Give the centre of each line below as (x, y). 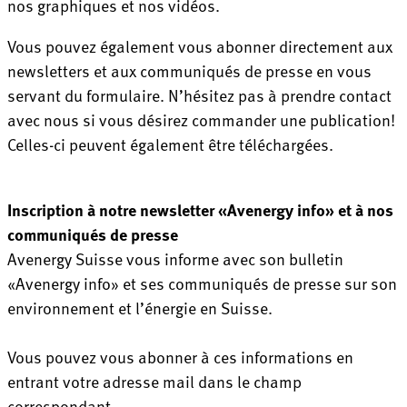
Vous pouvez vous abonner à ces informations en (180, 356)
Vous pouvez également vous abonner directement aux (200, 45)
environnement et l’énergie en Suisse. (140, 307)
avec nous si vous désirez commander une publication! (201, 119)
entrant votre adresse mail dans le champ (154, 381)
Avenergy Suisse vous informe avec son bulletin (175, 258)
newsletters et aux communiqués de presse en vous (189, 70)
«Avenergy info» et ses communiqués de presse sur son (202, 283)
